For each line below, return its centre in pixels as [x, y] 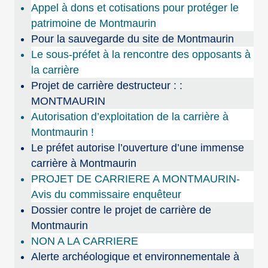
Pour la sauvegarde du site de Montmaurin [133, 39]
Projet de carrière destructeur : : [107, 86]
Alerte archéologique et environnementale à [135, 257]
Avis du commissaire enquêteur [106, 195]
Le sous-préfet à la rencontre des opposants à [141, 55]
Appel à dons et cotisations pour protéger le [135, 8]
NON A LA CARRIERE [85, 241]
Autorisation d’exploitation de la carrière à [130, 117]
